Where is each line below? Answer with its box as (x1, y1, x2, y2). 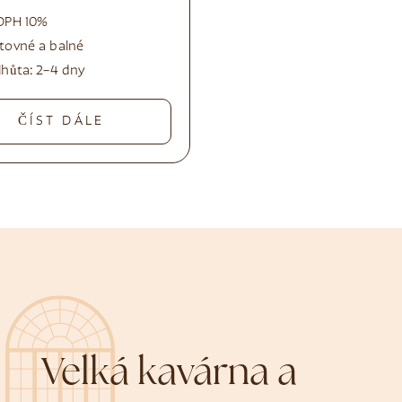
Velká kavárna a (41, 356, 298, 394)
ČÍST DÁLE (17, 115, 105, 128)
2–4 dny (36, 65, 86, 78)
